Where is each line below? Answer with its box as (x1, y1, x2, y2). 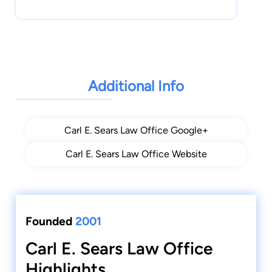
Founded (25, 214, 75, 228)
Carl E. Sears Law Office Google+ (64, 124, 208, 136)
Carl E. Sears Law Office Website (65, 148, 207, 160)
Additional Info (88, 76, 184, 95)
